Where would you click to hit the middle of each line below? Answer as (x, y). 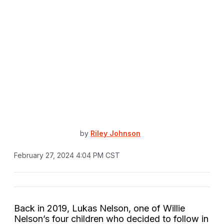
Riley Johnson (115, 133)
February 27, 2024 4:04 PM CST (67, 155)
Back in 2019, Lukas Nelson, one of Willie (99, 208)
